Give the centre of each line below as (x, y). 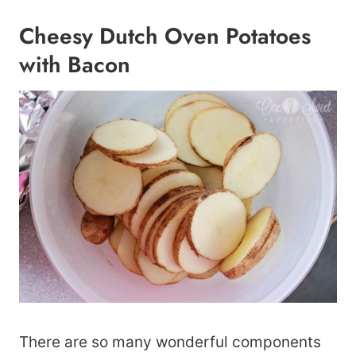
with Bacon (75, 65)
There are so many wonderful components (170, 342)
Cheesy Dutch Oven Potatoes (165, 36)
